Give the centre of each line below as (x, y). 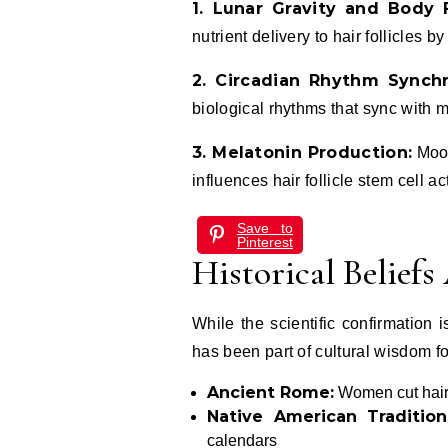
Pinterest (265, 241)
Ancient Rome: (270, 392)
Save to (265, 227)
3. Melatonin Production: (302, 152)
